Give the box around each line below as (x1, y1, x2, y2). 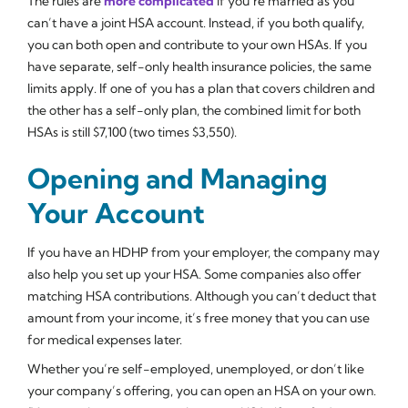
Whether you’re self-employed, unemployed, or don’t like (27, 360, 364, 377)
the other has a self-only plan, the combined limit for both (27, 101, 361, 118)
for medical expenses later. (27, 331, 182, 348)
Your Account (27, 195, 205, 230)
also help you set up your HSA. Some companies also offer (27, 265, 361, 282)
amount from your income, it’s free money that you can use (27, 309, 370, 326)
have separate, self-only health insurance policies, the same (27, 57, 372, 75)
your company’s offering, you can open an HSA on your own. (27, 382, 376, 399)
